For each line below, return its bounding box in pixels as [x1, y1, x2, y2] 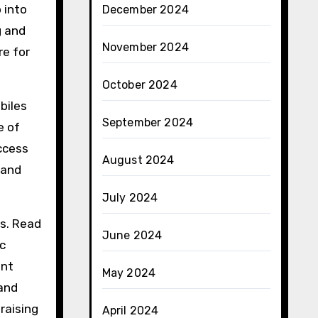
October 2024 [102, 78, 177, 92]
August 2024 [102, 153, 175, 167]
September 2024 [102, 116, 194, 129]
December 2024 [102, 3, 190, 16]
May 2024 [102, 266, 156, 280]
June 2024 [102, 229, 163, 242]
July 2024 [102, 191, 158, 204]
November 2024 [102, 40, 190, 54]
